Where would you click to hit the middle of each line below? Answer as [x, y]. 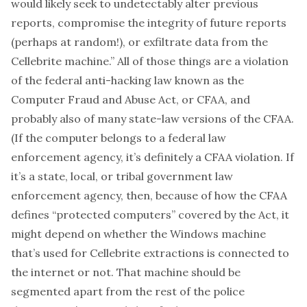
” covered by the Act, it [230, 214]
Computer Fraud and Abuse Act [94, 99]
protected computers [114, 214]
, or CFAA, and [213, 99]
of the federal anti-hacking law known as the [127, 80]
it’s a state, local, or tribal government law [122, 176]
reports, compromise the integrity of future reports [149, 23]
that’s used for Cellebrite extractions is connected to [150, 253]
